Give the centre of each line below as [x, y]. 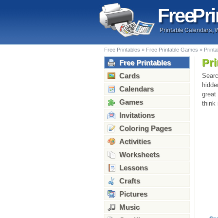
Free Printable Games [172, 50]
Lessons [134, 168]
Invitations [137, 115]
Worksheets [139, 154]
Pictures [133, 194]
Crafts [130, 181]
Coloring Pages [145, 128]
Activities [135, 141]
